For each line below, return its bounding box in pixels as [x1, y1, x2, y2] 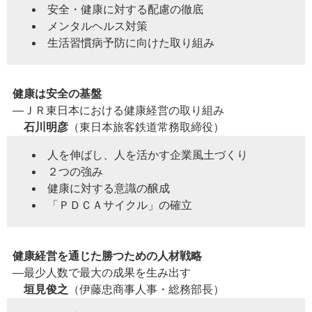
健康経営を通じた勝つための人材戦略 [13, 249, 202, 262]
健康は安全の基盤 [13, 87, 102, 100]
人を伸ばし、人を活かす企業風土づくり [47, 148, 248, 161]
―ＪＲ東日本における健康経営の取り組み [13, 104, 224, 116]
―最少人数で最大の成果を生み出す [13, 266, 191, 279]
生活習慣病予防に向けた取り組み [47, 36, 214, 49]
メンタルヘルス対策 [47, 19, 148, 32]
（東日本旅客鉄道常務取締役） [68, 120, 224, 133]
